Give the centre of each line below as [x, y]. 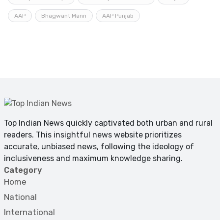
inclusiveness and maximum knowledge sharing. [93, 158]
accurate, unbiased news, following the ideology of [99, 146]
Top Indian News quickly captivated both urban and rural [108, 123]
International [29, 212]
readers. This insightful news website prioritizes [93, 135]
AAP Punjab [118, 15]
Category [23, 170]
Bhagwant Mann [64, 15]
